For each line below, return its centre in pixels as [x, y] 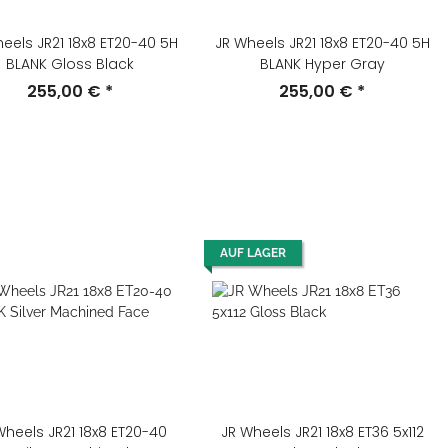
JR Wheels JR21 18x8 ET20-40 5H [322, 43]
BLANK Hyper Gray [322, 64]
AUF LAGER [253, 253]
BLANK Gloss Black [70, 64]
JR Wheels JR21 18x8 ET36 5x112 [322, 432]
